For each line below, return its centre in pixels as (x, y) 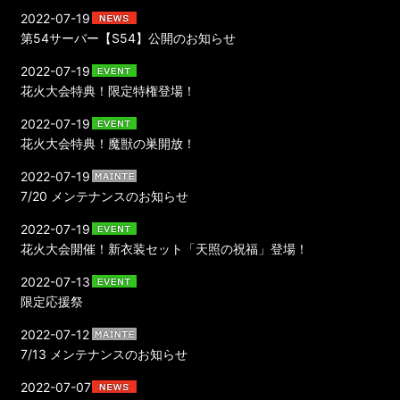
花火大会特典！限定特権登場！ (108, 90)
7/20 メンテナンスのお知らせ (105, 196)
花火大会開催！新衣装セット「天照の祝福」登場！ (165, 248)
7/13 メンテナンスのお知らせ (104, 354)
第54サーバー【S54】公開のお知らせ (129, 37)
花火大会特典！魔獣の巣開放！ (108, 143)
